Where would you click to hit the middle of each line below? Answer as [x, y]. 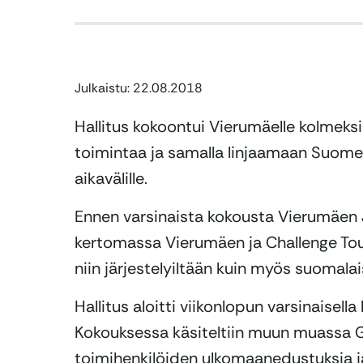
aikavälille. [111, 179]
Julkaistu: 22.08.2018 [139, 88]
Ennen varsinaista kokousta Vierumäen [218, 217]
